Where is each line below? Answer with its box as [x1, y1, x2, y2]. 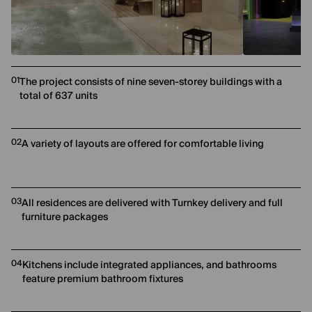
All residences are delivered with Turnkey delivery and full [22, 195, 283, 212]
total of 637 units [19, 88, 97, 104]
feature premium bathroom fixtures [22, 271, 183, 288]
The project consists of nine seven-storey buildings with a [19, 74, 282, 91]
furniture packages [22, 209, 108, 226]
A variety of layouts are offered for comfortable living [22, 136, 264, 153]
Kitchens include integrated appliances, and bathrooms [22, 257, 276, 274]
